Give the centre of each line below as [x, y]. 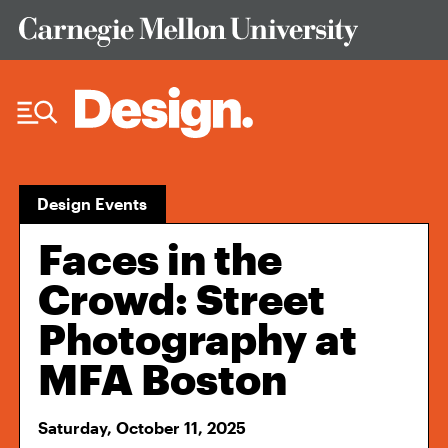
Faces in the [160, 258]
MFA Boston [163, 378]
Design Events [92, 203]
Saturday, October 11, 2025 [142, 427]
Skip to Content [68, 10]
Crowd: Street [182, 298]
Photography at [198, 338]
